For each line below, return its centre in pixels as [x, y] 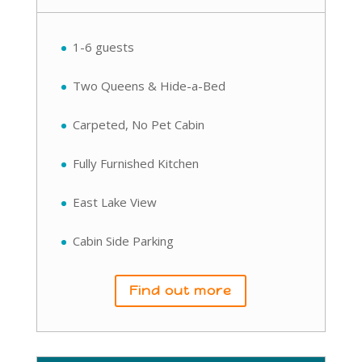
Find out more [181, 291]
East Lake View [114, 202]
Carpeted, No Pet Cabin [138, 124]
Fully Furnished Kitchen [135, 163]
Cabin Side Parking [123, 240]
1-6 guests [103, 46]
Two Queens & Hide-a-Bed [149, 85]
